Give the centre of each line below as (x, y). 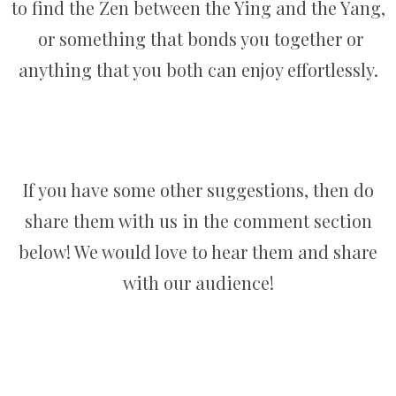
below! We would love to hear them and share (198, 251)
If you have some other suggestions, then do (198, 190)
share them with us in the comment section (198, 221)
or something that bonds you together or (198, 38)
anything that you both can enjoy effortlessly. (198, 69)
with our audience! (198, 282)
